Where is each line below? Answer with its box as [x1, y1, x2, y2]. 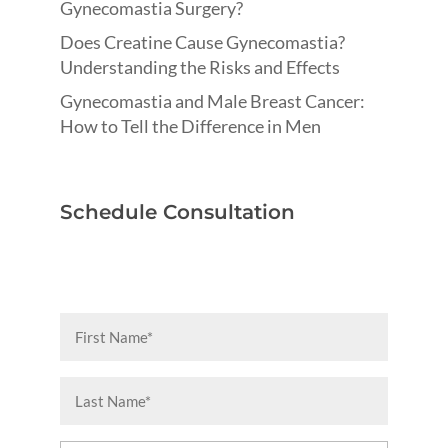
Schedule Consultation [59, 200, 295, 224]
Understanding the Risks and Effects [59, 56, 340, 78]
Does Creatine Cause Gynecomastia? [59, 31, 345, 53]
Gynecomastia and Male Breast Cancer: [59, 90, 365, 112]
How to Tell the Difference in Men [59, 115, 321, 137]
